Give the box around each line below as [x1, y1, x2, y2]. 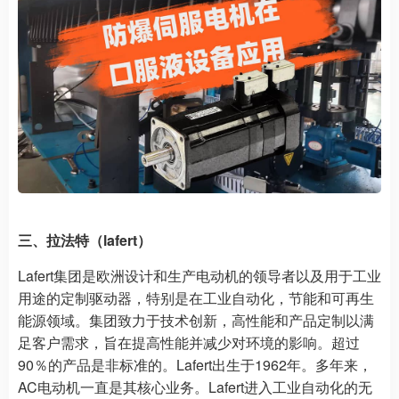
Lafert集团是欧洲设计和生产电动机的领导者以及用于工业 [18, 265, 381, 287]
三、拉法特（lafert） [18, 230, 151, 251]
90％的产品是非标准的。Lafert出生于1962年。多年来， [18, 354, 372, 376]
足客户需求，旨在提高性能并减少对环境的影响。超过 [18, 332, 360, 354]
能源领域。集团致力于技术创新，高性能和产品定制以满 [18, 310, 374, 331]
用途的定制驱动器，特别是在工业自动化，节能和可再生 [18, 288, 374, 309]
